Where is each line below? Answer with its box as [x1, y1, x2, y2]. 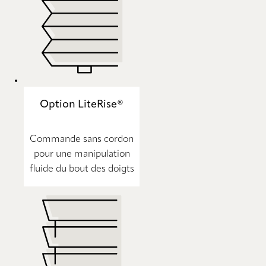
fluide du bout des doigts [29, 164, 134, 175]
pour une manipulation [33, 150, 130, 160]
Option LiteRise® [40, 99, 123, 110]
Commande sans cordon [30, 135, 134, 145]
